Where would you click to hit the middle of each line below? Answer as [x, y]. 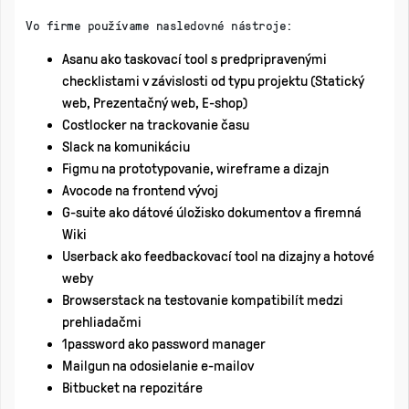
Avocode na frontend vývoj [140, 190]
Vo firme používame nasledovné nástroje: [159, 25]
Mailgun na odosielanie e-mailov [158, 365]
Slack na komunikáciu [126, 146]
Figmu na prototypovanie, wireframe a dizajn [195, 168]
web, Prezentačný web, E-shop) [155, 102]
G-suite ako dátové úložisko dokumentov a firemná [212, 212]
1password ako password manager [164, 343]
